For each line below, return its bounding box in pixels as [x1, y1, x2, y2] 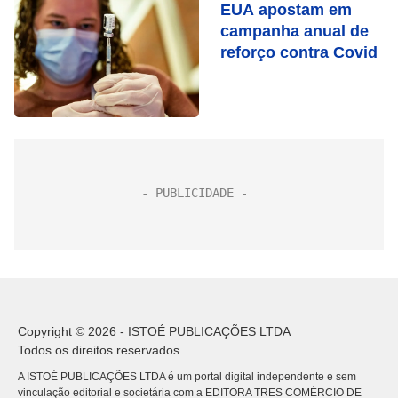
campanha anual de [220, 22, 369, 40]
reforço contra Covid [220, 44, 378, 61]
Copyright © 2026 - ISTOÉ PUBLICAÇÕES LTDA [18, 324, 291, 338]
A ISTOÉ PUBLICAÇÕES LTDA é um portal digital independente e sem [18, 370, 356, 383]
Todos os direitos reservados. [18, 343, 183, 357]
